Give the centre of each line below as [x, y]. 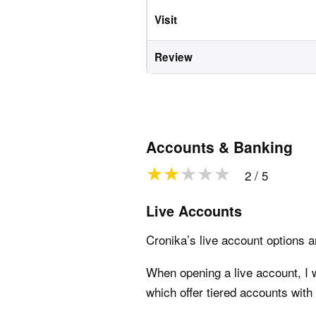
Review [174, 57]
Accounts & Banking [219, 147]
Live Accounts [194, 211]
